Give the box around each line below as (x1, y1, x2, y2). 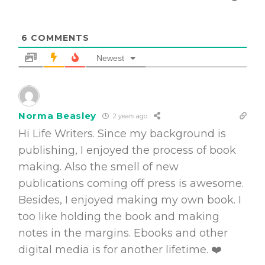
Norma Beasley (18, 110, 97, 122)
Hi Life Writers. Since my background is (18, 127, 226, 140)
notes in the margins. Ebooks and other (18, 226, 228, 240)
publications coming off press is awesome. (18, 176, 244, 190)
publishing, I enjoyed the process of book (18, 143, 236, 157)
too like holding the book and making (18, 209, 219, 223)
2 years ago (111, 112, 148, 121)
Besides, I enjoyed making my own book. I (18, 193, 241, 206)
